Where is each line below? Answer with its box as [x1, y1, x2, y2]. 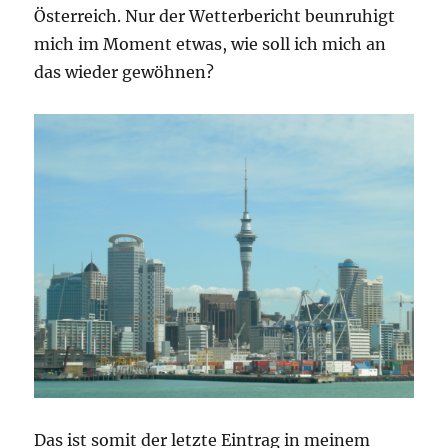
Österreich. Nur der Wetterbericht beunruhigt [34, 5, 396, 26]
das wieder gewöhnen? [34, 61, 215, 82]
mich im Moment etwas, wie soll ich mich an [34, 33, 387, 54]
